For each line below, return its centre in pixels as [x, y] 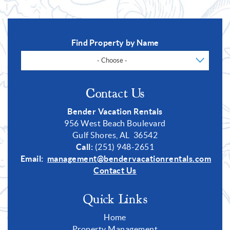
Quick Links [115, 199]
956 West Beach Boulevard [115, 123]
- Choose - [112, 61]
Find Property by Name [115, 43]
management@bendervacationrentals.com [129, 159]
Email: [32, 159]
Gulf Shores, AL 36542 [115, 135]
